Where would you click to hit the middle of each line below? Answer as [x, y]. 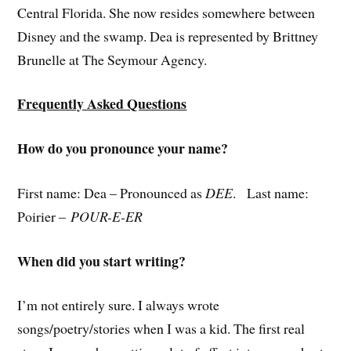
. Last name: [271, 192]
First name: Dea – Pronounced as [112, 192]
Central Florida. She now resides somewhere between [166, 12]
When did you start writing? [102, 261]
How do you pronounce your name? [123, 148]
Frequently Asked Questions [102, 104]
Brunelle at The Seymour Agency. [112, 59]
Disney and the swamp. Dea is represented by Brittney [168, 36]
